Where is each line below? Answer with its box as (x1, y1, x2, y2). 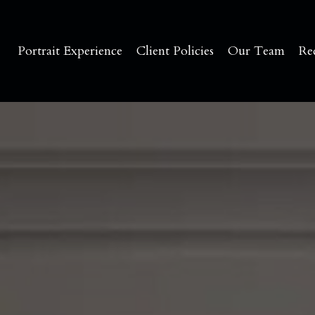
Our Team (228, 41, 285, 60)
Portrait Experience (18, 41, 122, 60)
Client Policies (136, 41, 214, 60)
